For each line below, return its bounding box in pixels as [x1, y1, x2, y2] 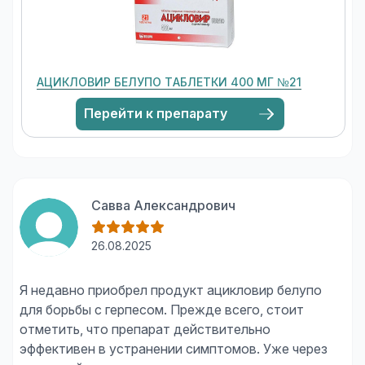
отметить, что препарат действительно [20, 322, 270, 336]
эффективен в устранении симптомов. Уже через [20, 341, 328, 356]
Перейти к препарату [84, 106, 227, 121]
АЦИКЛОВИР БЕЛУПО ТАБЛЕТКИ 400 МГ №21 [37, 75, 301, 89]
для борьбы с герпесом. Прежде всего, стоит [20, 302, 304, 317]
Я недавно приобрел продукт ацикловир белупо [20, 283, 322, 297]
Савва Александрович [91, 198, 235, 213]
